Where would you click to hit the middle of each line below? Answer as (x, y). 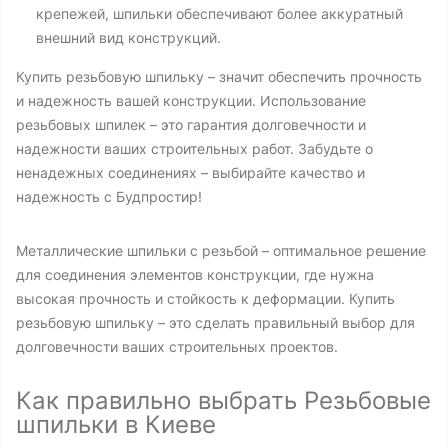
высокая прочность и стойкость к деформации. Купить (205, 298)
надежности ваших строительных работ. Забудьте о (194, 148)
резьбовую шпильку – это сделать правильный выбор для (215, 322)
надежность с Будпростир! (109, 196)
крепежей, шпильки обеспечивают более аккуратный (219, 13)
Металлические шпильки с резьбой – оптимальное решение (221, 250)
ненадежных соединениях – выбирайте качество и (190, 172)
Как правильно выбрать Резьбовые (223, 400)
